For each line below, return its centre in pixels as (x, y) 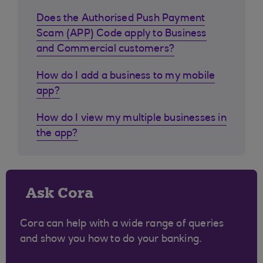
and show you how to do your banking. (111, 240)
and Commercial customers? (105, 49)
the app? (57, 134)
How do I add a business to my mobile (126, 76)
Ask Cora (60, 193)
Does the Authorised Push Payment (121, 19)
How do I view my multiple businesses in (131, 119)
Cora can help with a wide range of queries (122, 224)
